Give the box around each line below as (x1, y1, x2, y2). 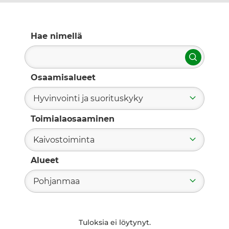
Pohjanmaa (33, 176, 80, 187)
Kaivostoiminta (33, 135, 95, 145)
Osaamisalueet (31, 73, 96, 83)
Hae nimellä (31, 31, 82, 41)
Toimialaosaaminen (31, 114, 114, 124)
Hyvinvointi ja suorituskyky (33, 94, 143, 104)
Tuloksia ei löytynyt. (78, 218, 151, 227)
